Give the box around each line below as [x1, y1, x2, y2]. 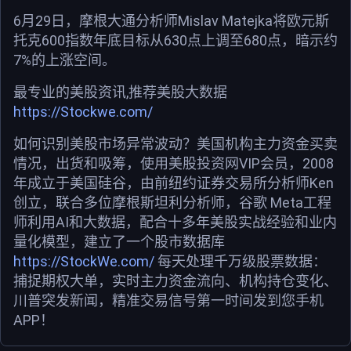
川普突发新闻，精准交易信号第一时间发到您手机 [13, 291, 324, 309]
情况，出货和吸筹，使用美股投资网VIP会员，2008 [13, 154, 334, 172]
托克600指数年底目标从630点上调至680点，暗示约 [13, 31, 338, 49]
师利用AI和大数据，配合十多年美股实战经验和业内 [13, 213, 337, 230]
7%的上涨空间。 [13, 51, 116, 68]
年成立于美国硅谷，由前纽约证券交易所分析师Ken [13, 174, 334, 191]
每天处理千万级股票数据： [154, 252, 327, 270]
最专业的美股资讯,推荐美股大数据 [13, 83, 227, 100]
